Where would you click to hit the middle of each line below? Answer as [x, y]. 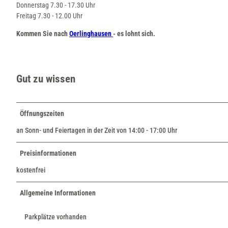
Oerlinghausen [91, 33]
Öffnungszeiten [42, 113]
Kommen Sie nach [43, 33]
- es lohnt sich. [134, 33]
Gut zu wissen [46, 79]
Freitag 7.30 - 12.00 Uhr [49, 16]
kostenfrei [31, 170]
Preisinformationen [48, 153]
